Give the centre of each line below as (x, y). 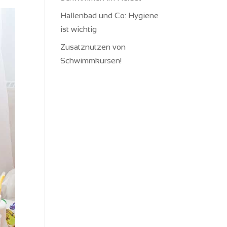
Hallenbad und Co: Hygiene (110, 15)
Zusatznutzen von (93, 47)
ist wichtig (79, 29)
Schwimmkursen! (91, 61)
